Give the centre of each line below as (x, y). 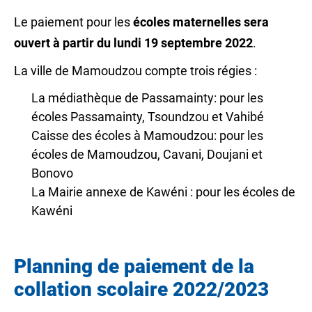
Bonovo (54, 173)
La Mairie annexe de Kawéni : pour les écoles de (163, 192)
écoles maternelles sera (201, 22)
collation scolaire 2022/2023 (141, 289)
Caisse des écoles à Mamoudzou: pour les (147, 135)
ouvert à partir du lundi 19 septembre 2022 (133, 43)
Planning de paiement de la (134, 266)
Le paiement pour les (73, 22)
